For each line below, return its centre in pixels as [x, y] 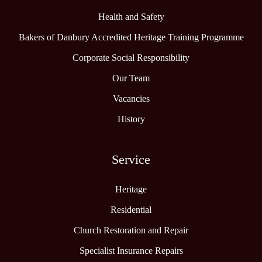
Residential [131, 210]
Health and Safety [131, 17]
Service [131, 159]
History [131, 119]
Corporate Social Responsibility [131, 58]
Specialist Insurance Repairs [131, 251]
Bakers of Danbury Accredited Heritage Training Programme [131, 37]
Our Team [131, 78]
